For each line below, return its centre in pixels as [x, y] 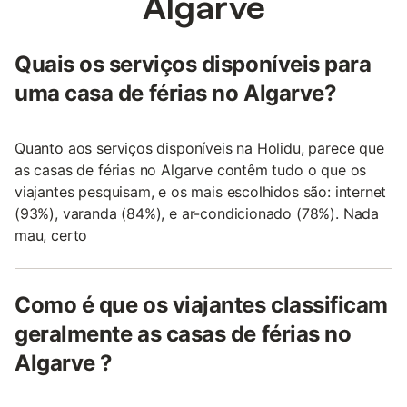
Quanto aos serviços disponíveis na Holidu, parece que [199, 148]
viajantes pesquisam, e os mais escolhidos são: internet [201, 191]
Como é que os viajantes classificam [202, 304]
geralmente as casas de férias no [183, 333]
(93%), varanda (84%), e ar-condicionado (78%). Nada [197, 213]
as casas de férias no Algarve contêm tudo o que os [191, 169]
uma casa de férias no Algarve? [176, 93]
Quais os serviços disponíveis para [193, 64]
